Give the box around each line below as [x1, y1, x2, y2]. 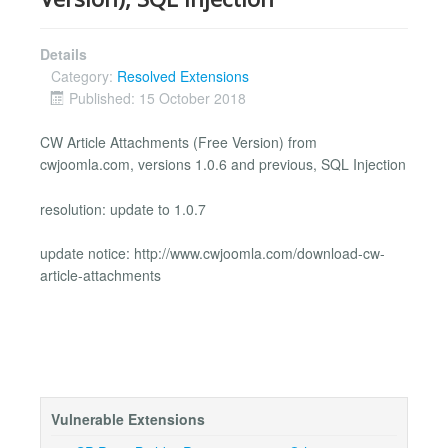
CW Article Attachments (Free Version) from [40, 132, 317, 153]
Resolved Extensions [117, 66, 249, 87]
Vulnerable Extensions [51, 409, 205, 430]
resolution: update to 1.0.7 [40, 198, 206, 219]
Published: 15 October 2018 [69, 88, 246, 109]
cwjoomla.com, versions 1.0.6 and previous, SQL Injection [40, 154, 406, 175]
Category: [51, 66, 117, 87]
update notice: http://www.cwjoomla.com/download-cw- [40, 243, 385, 264]
